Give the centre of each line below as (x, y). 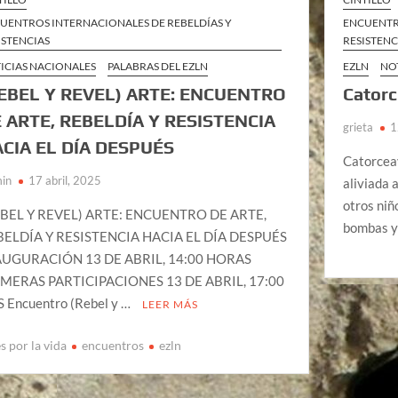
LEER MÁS (171, 305)
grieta (358, 127)
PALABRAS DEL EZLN (158, 67)
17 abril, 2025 (65, 181)
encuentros (113, 345)
